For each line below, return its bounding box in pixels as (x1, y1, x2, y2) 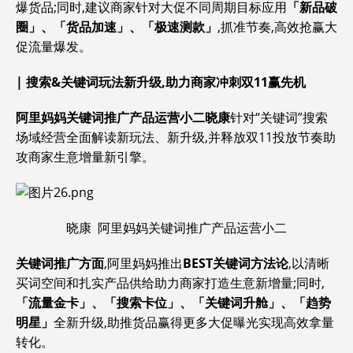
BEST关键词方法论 (183, 255, 288, 272)
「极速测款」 (142, 18, 217, 35)
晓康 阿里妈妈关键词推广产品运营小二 (66, 219, 287, 236)
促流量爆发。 (16, 38, 91, 55)
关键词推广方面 (16, 255, 104, 272)
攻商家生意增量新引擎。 (16, 148, 154, 165)
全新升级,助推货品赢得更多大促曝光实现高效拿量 (54, 314, 334, 331)
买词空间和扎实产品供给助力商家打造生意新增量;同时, (16, 274, 325, 292)
